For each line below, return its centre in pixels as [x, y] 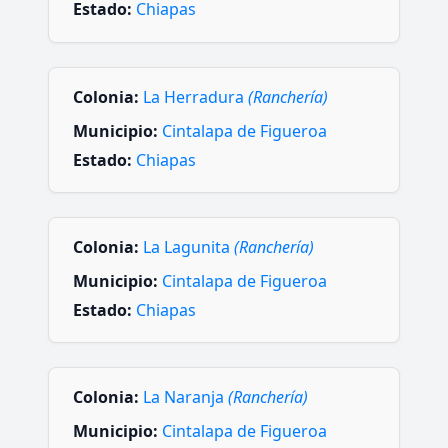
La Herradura [195, 96]
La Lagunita [188, 247]
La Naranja [185, 397]
